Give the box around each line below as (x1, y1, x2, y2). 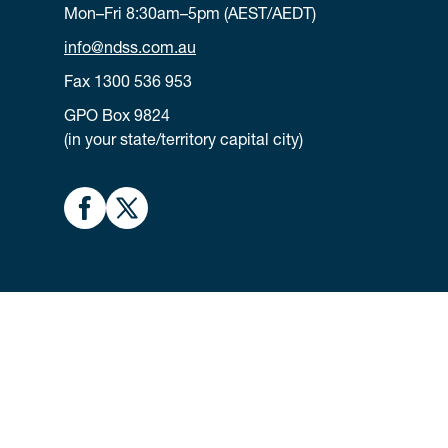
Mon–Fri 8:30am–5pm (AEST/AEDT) (64, 8, 316, 24)
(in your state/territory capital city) (64, 134, 303, 150)
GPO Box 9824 (64, 110, 170, 126)
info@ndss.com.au (64, 42, 196, 58)
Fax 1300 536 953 (64, 76, 192, 92)
